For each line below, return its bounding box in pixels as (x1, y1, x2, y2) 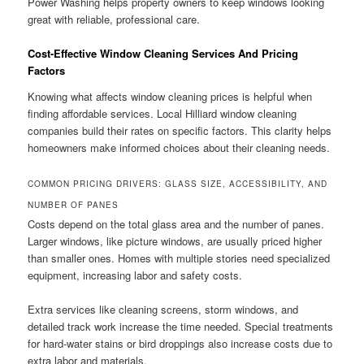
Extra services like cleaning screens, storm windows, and (28, 301, 299, 317)
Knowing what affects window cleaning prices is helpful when (28, 88, 313, 104)
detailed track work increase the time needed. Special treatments (28, 318, 334, 334)
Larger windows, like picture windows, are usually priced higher (28, 232, 323, 249)
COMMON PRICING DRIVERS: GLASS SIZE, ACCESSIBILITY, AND (28, 177, 328, 189)
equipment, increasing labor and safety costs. (28, 266, 243, 283)
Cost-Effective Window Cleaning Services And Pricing (28, 45, 299, 61)
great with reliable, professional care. (28, 11, 201, 27)
